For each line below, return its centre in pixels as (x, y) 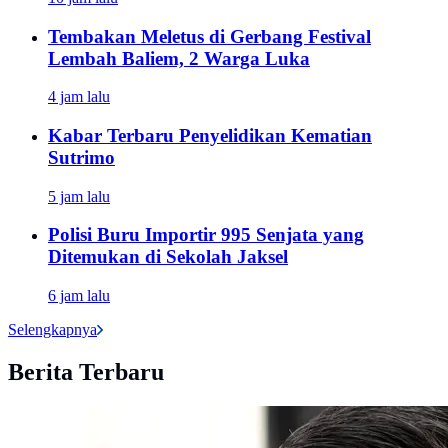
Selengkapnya (52, 330)
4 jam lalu (79, 97)
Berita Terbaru (86, 372)
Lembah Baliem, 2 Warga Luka (179, 58)
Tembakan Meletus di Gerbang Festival (209, 36)
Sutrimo (81, 158)
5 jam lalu (79, 196)
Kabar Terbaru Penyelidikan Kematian (210, 136)
